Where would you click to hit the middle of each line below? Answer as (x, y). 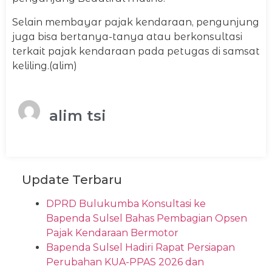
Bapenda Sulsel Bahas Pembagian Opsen (147, 218)
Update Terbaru (72, 180)
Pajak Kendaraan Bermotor (112, 233)
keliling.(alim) (45, 66)
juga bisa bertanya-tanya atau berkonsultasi (127, 36)
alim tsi (78, 115)
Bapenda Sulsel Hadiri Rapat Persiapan (141, 247)
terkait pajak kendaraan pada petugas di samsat (136, 51)
